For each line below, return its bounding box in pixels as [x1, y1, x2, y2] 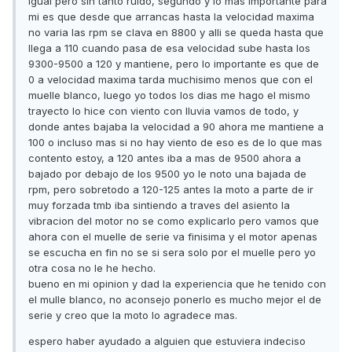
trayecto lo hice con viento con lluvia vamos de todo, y [28, 104, 299, 118]
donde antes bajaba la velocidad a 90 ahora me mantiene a [28, 120, 324, 134]
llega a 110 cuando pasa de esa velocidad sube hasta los [28, 42, 310, 55]
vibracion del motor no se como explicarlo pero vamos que [28, 214, 319, 228]
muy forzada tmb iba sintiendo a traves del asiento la [28, 199, 290, 212]
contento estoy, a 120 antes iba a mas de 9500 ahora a [28, 152, 301, 165]
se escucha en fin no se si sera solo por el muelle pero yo [28, 246, 316, 259]
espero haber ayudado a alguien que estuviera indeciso [28, 335, 306, 348]
